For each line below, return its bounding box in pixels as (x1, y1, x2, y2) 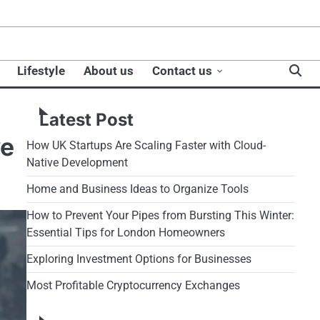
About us (84, 64, 134, 79)
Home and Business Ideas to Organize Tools (26, 181, 249, 196)
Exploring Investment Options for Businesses (26, 251, 251, 266)
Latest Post (39, 109, 134, 130)
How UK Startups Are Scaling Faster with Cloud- (26, 138, 266, 152)
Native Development (26, 155, 128, 169)
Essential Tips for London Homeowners (26, 225, 225, 239)
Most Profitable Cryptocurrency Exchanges (26, 278, 240, 292)
